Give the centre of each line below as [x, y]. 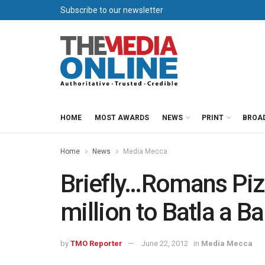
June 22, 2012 [165, 243]
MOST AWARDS [122, 118]
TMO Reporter [96, 243]
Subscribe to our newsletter [112, 10]
